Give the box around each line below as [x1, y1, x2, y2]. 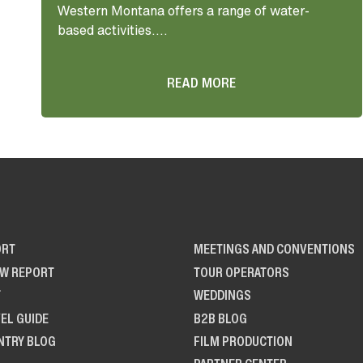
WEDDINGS [194, 285, 252, 305]
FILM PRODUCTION [194, 331, 293, 351]
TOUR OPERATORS [194, 262, 290, 282]
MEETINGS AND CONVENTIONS [194, 239, 356, 259]
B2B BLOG [194, 308, 248, 328]
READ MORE [167, 73, 237, 93]
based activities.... [58, 20, 169, 41]
